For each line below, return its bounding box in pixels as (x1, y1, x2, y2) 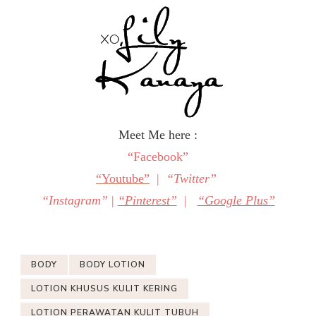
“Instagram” (41, 193, 108, 208)
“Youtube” (96, 171, 150, 186)
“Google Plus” (197, 193, 275, 208)
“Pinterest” (117, 193, 177, 208)
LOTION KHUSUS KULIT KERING (31, 283, 178, 295)
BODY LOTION (80, 259, 145, 271)
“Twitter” (166, 171, 217, 186)
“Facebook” (128, 150, 188, 164)
